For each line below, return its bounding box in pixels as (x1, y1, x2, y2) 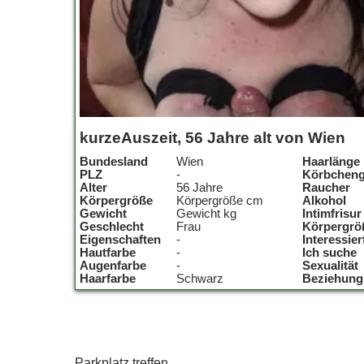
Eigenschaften (80, 233, 161, 246)
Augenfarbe (80, 259, 146, 272)
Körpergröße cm (176, 194, 264, 207)
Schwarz (176, 272, 224, 285)
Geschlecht (80, 220, 144, 233)
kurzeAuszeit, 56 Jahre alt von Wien (80, 129, 345, 146)
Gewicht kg (176, 207, 237, 220)
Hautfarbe (80, 246, 136, 259)
